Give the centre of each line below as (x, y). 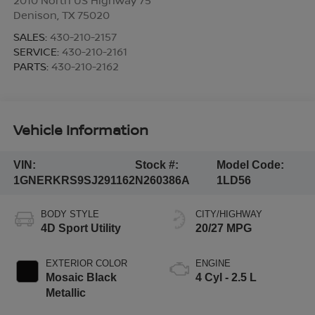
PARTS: (32, 66)
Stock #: (156, 165)
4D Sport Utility (81, 228)
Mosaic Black (81, 277)
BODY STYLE (70, 214)
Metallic (65, 292)
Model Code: (251, 165)
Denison (35, 14)
